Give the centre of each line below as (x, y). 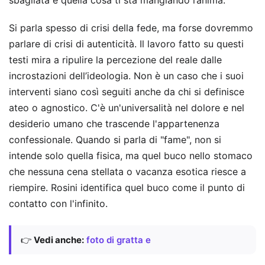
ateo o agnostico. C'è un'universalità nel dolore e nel (127, 108)
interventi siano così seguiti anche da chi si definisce (127, 92)
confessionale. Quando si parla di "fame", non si (115, 140)
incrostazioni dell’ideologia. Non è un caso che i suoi (126, 76)
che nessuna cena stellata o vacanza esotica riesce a (127, 172)
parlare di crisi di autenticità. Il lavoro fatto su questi (126, 44)
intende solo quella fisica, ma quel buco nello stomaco (131, 156)
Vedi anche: (59, 240)
